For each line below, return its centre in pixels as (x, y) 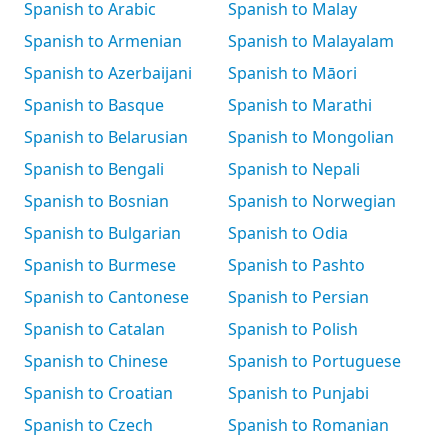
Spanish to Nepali (294, 169)
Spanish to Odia (288, 233)
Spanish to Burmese (100, 265)
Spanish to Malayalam (311, 41)
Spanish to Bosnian (96, 201)
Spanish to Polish (293, 329)
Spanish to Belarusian (106, 137)
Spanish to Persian (298, 297)
